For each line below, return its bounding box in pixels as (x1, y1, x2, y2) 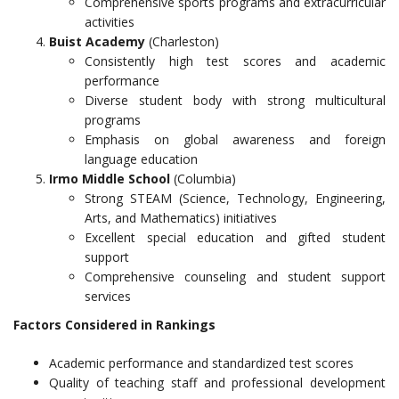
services (85, 288, 131, 305)
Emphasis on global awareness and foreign (85, 131, 386, 148)
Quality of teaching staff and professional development (49, 374, 386, 391)
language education (85, 151, 198, 167)
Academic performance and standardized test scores (49, 354, 354, 371)
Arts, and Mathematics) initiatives (85, 209, 277, 226)
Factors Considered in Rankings (13, 316, 216, 333)
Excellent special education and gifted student (85, 229, 386, 246)
